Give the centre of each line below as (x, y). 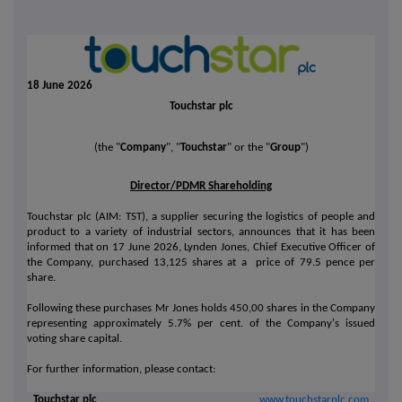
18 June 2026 (60, 86)
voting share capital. (74, 339)
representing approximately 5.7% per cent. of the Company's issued (201, 324)
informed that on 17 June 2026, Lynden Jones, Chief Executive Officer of (201, 248)
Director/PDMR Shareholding (201, 187)
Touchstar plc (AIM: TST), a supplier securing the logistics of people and (201, 217)
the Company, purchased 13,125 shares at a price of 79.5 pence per (201, 263)
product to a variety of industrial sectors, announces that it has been (201, 232)
